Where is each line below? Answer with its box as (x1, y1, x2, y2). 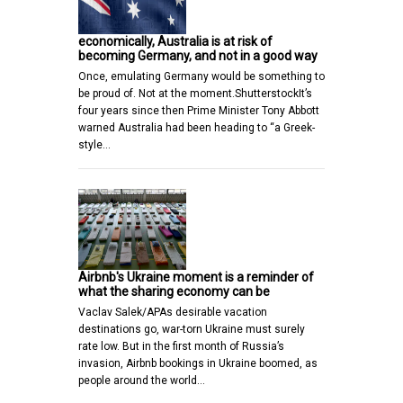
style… (78, 139, 111, 152)
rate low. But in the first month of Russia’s (78, 340, 284, 354)
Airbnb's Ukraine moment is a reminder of (78, 270, 314, 285)
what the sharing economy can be (78, 284, 270, 300)
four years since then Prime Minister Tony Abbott (78, 104, 319, 118)
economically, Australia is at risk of (78, 34, 273, 49)
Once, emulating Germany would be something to (78, 70, 325, 84)
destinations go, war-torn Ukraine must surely (78, 323, 305, 336)
